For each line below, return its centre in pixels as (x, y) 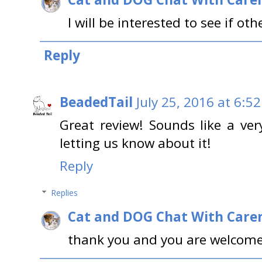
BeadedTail (96, 102)
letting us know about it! (135, 143)
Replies (65, 193)
